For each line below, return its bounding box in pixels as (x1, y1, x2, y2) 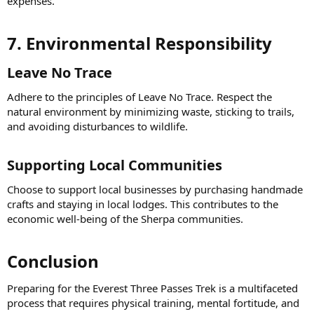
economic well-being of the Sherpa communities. (7, 211, 243, 226)
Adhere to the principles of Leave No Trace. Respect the (7, 89, 272, 104)
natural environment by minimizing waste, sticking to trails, (7, 104, 294, 118)
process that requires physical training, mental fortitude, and (7, 295, 299, 310)
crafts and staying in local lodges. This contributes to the (7, 196, 278, 211)
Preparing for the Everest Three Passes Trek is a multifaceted (7, 280, 298, 295)
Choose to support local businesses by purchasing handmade (7, 182, 303, 196)
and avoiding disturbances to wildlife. (7, 118, 188, 133)
